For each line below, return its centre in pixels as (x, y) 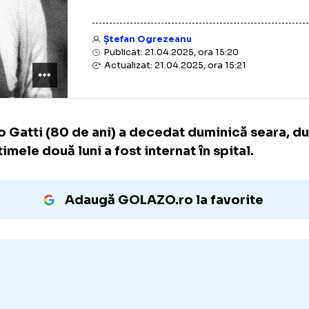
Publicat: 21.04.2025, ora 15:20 (217, 88)
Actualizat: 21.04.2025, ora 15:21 (222, 103)
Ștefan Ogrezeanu (193, 74)
